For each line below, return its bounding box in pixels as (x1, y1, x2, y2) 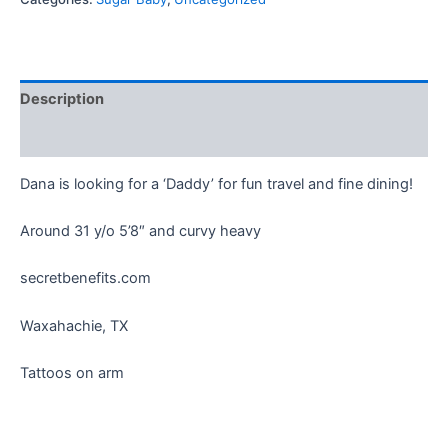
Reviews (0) (20, 128, 106, 147)
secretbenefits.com (20, 269, 151, 288)
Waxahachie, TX (20, 316, 128, 335)
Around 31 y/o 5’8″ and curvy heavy (20, 222, 261, 241)
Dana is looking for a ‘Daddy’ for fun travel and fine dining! (20, 174, 413, 193)
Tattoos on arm (20, 364, 124, 383)
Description (20, 90, 104, 109)
